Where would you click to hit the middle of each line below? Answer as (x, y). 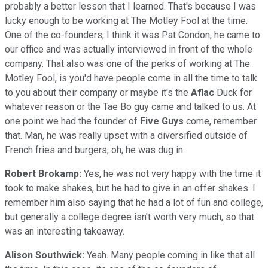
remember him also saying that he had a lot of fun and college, (134, 202)
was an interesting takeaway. (65, 231)
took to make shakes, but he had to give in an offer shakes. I (130, 188)
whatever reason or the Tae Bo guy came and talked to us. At (130, 106)
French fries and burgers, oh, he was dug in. (95, 150)
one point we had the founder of (72, 121)
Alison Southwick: (45, 255)
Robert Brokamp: (43, 173)
